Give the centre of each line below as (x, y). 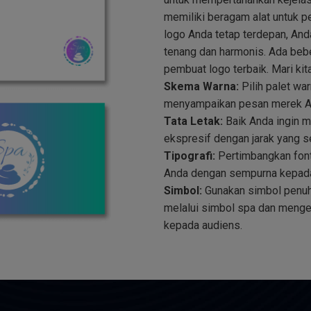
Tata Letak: (193, 121)
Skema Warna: (201, 87)
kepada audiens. (203, 226)
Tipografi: (190, 156)
